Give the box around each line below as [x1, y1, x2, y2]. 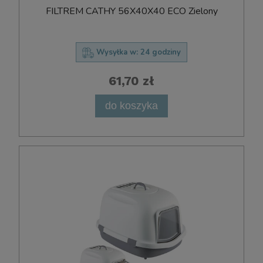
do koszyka [105, 99, 158, 112]
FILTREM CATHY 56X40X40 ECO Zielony [45, 5, 218, 18]
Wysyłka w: [96, 47, 138, 58]
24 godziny [140, 47, 181, 58]
